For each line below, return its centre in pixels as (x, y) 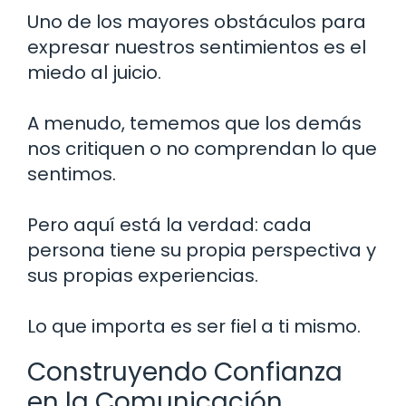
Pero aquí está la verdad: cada (169, 225)
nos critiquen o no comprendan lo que (202, 149)
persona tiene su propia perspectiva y (202, 251)
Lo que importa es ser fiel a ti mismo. (194, 327)
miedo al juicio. (94, 73)
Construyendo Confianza (185, 372)
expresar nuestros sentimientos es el (197, 48)
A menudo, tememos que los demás (194, 124)
